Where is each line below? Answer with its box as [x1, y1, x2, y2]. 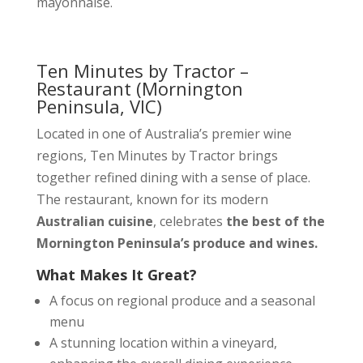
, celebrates [152, 212, 226, 230]
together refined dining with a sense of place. [36, 169, 310, 186]
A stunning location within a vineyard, [49, 334, 277, 352]
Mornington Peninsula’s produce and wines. [36, 234, 318, 252]
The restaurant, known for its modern [36, 190, 268, 208]
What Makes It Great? [36, 265, 197, 284]
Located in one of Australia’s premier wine [36, 125, 292, 143]
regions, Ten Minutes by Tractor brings [36, 147, 278, 164]
